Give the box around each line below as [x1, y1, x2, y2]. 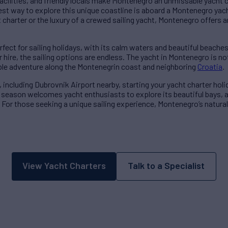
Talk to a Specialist [128, 160, 205, 172]
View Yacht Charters [22, 160, 106, 172]
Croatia [197, 62, 222, 72]
